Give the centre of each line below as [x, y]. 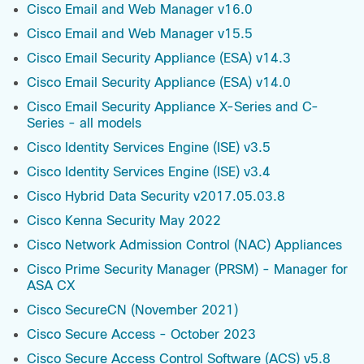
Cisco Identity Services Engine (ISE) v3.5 [149, 148]
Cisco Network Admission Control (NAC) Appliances [184, 245]
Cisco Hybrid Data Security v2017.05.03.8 [156, 197]
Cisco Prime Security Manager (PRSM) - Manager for [187, 270]
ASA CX [51, 286]
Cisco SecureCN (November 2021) [132, 310]
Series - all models [84, 123]
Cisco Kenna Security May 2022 [124, 221]
